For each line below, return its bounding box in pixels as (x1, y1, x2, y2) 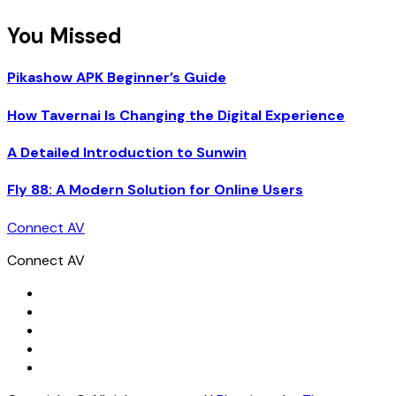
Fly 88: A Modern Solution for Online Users (7, 180, 303, 200)
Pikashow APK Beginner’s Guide (7, 68, 226, 88)
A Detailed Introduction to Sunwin (7, 142, 247, 162)
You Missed (7, 22, 122, 50)
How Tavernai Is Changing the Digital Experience (7, 105, 345, 125)
